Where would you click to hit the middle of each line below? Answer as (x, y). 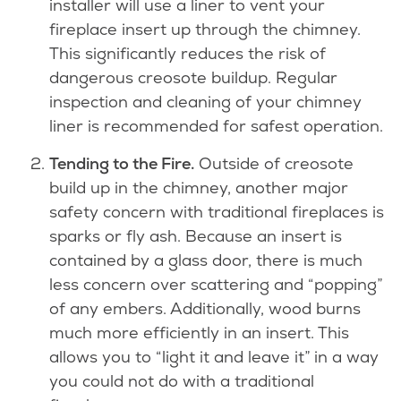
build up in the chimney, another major (199, 188)
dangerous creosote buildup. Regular (193, 78)
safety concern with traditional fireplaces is (217, 212)
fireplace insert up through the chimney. (205, 30)
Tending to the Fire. (122, 164)
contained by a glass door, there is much (206, 260)
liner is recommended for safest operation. (216, 126)
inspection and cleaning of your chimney (205, 102)
